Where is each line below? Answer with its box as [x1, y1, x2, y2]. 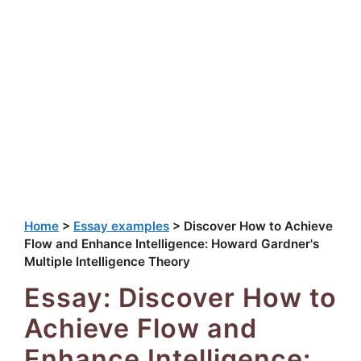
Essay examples [73, 218, 169, 234]
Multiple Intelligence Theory [24, 253, 190, 269]
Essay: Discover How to [24, 281, 337, 313]
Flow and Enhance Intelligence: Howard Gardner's [24, 235, 319, 251]
